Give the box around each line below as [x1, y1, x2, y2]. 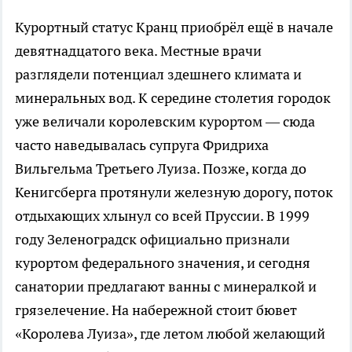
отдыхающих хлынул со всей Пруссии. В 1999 [15, 206, 310, 225]
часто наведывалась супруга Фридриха [15, 135, 269, 154]
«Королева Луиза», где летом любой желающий [15, 324, 325, 343]
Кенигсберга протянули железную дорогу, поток [15, 182, 333, 201]
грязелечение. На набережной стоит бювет [15, 300, 297, 319]
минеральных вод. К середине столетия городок [15, 88, 331, 107]
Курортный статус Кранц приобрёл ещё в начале [15, 17, 333, 36]
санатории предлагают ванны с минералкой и [15, 277, 317, 295]
